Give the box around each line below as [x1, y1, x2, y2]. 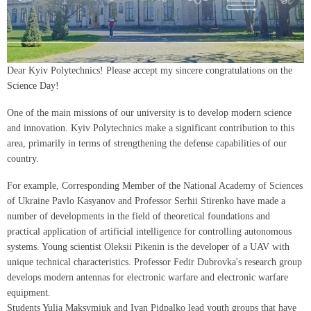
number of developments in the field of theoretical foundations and [7, 210, 270, 221]
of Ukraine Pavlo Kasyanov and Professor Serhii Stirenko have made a [7, 195, 285, 206]
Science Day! [7, 81, 59, 92]
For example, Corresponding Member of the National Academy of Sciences [7, 180, 303, 191]
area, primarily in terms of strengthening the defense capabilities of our [7, 138, 287, 149]
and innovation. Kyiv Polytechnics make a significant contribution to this [7, 123, 294, 134]
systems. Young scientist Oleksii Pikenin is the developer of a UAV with [7, 241, 289, 252]
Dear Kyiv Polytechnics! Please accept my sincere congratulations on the [7, 65, 292, 76]
